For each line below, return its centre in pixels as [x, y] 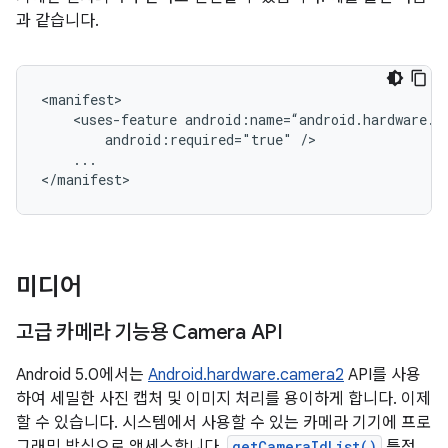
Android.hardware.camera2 [246, 375]
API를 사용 [382, 375]
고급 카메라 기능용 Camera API [149, 332]
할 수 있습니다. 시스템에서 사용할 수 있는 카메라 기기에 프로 [223, 423]
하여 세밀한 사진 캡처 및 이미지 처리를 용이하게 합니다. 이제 [223, 399]
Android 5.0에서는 [82, 375]
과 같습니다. [57, 21]
